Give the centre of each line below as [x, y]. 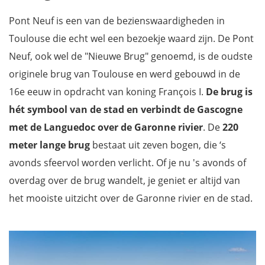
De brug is [229, 91]
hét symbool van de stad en [74, 109]
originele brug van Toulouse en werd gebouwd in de [125, 74]
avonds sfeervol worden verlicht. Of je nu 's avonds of [127, 162]
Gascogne [220, 109]
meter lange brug [49, 145]
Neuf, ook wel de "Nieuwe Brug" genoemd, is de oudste [131, 56]
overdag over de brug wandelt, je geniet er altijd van [125, 180]
